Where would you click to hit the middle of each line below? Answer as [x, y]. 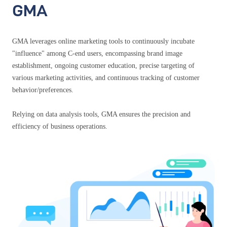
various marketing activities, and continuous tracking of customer [106, 78]
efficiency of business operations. [60, 126]
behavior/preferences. [43, 90]
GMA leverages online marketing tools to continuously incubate [103, 41]
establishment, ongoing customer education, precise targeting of [103, 65]
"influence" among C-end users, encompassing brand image [97, 53]
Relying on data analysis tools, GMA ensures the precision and [101, 114]
